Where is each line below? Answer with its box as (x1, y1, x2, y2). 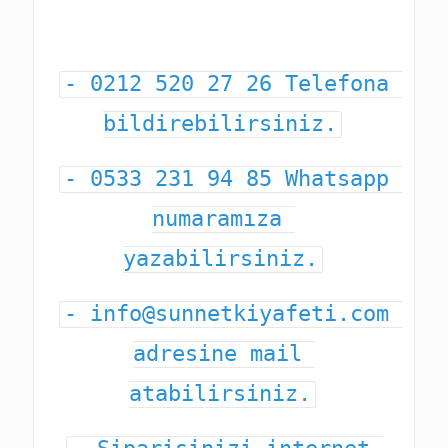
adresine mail (132, 340, 302, 366)
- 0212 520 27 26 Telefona (64, 70, 390, 96)
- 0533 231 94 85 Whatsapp (64, 165, 390, 191)
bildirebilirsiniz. (103, 110, 338, 136)
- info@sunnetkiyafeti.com (64, 300, 390, 326)
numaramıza (152, 205, 283, 231)
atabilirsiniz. (129, 380, 312, 406)
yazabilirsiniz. (122, 245, 318, 271)
